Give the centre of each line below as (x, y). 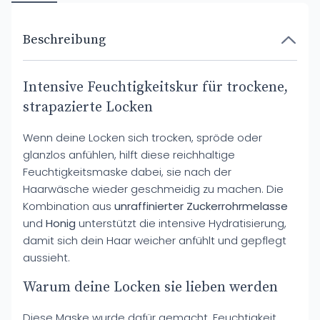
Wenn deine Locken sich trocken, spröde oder (142, 137)
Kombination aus (69, 206)
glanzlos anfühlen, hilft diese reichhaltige (129, 155)
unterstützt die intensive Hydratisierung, (181, 223)
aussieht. (46, 257)
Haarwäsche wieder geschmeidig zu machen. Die (153, 189)
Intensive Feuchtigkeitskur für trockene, (155, 87)
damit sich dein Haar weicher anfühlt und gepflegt (155, 240)
